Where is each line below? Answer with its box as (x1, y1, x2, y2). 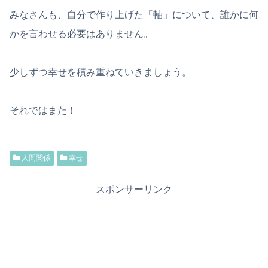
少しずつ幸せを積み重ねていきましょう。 (10, 67, 191, 78)
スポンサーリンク (96, 184, 172, 195)
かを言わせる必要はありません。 (10, 29, 153, 39)
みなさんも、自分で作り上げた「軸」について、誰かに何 (10, 10, 258, 20)
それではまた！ (10, 105, 77, 116)
